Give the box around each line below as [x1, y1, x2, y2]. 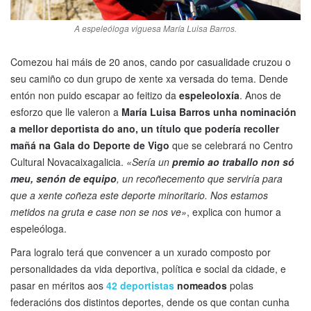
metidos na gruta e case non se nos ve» [10, 204, 187, 219]
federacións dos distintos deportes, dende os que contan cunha [10, 294, 289, 309]
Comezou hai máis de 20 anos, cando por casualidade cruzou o [10, 54, 291, 69]
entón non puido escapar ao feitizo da [10, 87, 179, 102]
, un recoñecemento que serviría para [117, 171, 283, 185]
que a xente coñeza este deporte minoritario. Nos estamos [10, 187, 268, 202]
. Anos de [239, 87, 281, 102]
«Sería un [126, 154, 169, 169]
